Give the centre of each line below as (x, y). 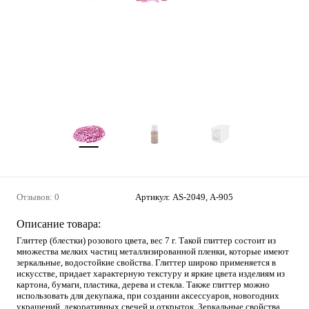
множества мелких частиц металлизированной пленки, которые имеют (153, 251)
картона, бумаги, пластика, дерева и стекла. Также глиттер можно (143, 285)
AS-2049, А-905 (203, 197)
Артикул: (154, 197)
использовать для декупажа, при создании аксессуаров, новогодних (148, 296)
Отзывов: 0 (38, 197)
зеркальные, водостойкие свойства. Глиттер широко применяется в (146, 262)
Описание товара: (59, 224)
